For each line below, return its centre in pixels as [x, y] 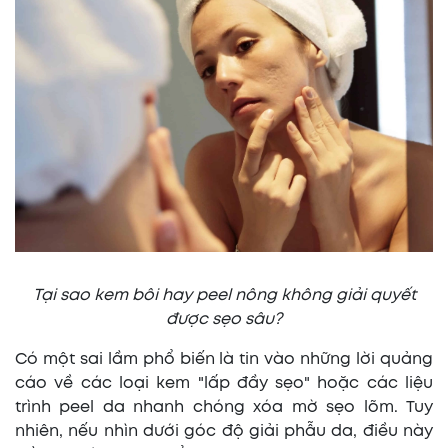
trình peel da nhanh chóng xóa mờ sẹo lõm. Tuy [224, 407]
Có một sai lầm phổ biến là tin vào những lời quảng [224, 359]
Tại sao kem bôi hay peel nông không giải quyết [224, 295]
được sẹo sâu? [224, 319]
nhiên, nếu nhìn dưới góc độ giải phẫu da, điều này [224, 431]
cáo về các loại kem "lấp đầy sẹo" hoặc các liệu [224, 383]
